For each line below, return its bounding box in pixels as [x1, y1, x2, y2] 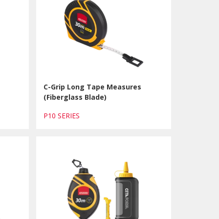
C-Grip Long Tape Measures [43, 82, 141, 91]
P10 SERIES [43, 111, 84, 120]
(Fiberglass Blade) [43, 92, 107, 102]
